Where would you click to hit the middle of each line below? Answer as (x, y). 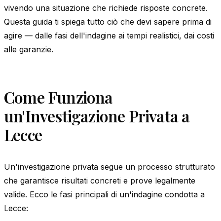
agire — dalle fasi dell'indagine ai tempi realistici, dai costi (109, 35)
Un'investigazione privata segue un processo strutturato (110, 166)
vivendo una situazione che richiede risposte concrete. (106, 8)
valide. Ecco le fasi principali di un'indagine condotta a (104, 194)
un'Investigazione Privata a (97, 115)
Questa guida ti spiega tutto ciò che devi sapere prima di (108, 21)
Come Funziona (58, 97)
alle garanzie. (29, 49)
